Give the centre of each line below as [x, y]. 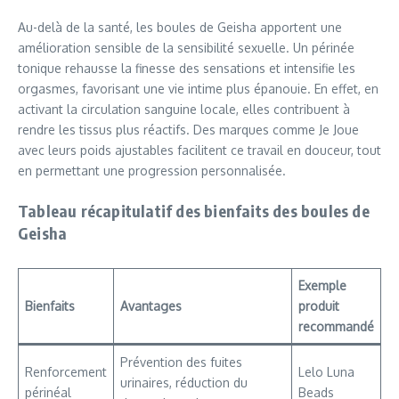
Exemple [322, 285]
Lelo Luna [326, 371]
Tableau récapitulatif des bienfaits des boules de [194, 210]
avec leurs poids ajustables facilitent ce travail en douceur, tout [199, 150]
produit [319, 305]
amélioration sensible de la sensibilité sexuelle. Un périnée [186, 47]
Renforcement [66, 371]
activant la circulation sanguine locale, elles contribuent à [184, 109]
